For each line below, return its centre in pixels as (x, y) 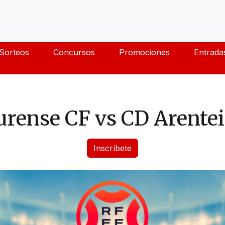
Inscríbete (113, 148)
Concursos (74, 52)
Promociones (144, 52)
